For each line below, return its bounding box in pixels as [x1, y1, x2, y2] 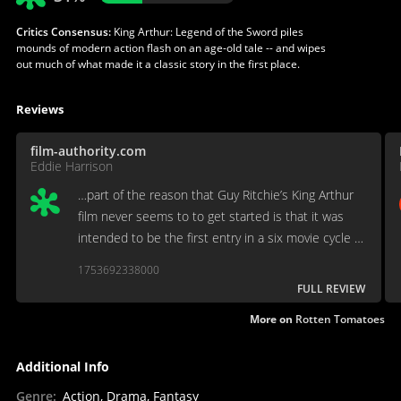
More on [250, 311, 296, 328]
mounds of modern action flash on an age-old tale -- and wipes [15, 40, 326, 56]
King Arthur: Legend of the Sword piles [110, 24, 303, 40]
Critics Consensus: [15, 24, 111, 40]
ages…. [77, 294, 115, 311]
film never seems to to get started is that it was [77, 208, 344, 226]
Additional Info [15, 358, 109, 376]
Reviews [15, 101, 64, 118]
